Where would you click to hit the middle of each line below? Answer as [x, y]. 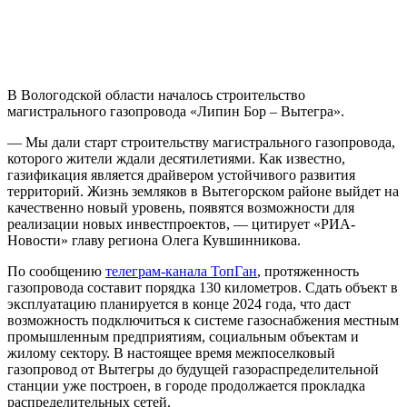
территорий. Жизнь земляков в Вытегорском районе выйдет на [203, 192]
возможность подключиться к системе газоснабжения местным [203, 321]
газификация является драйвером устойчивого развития [181, 175]
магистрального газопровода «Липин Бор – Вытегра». [176, 112]
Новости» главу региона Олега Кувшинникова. [154, 241]
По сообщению [56, 272]
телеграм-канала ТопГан [181, 272]
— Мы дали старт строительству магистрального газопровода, [201, 143]
